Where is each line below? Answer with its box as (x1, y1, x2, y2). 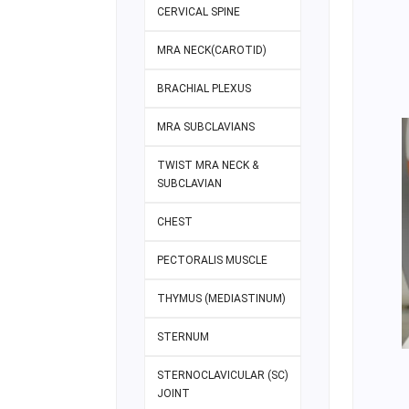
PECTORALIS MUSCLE (157, 254, 267, 267)
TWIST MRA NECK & (157, 159, 258, 173)
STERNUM (157, 330, 209, 344)
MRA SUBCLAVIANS (157, 121, 255, 134)
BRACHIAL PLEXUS (157, 82, 251, 96)
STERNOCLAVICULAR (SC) (157, 369, 288, 383)
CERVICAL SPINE (157, 5, 240, 19)
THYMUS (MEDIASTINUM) (157, 292, 286, 306)
